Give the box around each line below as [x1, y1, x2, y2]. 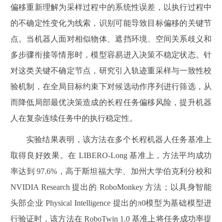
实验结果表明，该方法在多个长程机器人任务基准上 [26, 135, 212, 144]
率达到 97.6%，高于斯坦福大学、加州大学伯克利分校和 [10, 167, 212, 176]
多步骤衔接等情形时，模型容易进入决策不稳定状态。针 [10, 51, 212, 59]
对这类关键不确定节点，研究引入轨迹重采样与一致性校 [10, 66, 212, 75]
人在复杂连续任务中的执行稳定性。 [10, 114, 137, 123]
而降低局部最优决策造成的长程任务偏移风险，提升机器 [10, 98, 212, 107]
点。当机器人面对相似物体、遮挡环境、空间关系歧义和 [10, 35, 212, 44]
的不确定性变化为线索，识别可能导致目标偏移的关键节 [10, 19, 212, 28]
